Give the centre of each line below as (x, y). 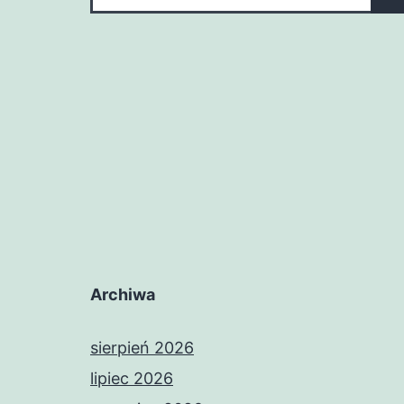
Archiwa (123, 295)
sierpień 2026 (142, 348)
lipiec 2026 (132, 379)
